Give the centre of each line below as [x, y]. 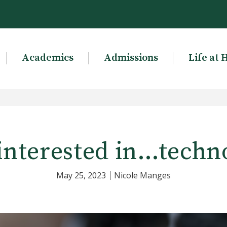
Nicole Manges [142, 175]
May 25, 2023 [81, 175]
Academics [47, 58]
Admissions [131, 58]
